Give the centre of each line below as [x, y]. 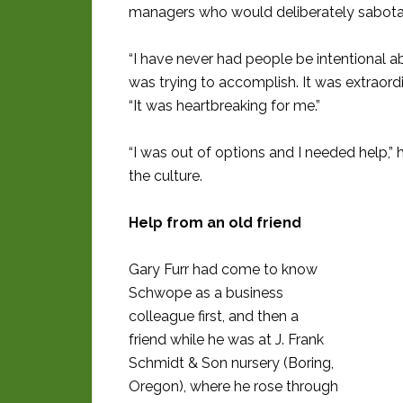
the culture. [166, 176]
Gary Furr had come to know [223, 270]
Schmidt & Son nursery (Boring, [231, 363]
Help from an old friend [215, 223]
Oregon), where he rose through [233, 387]
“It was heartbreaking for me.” [224, 106]
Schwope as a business [206, 293]
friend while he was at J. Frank [226, 340]
